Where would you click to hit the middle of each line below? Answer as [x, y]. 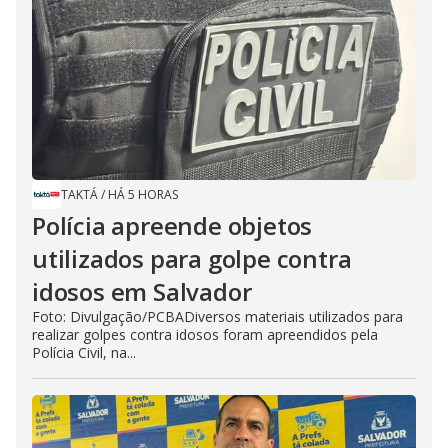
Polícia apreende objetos [172, 225]
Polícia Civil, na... [84, 352]
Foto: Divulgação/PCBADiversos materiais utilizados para [217, 316]
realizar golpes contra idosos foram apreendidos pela [205, 334]
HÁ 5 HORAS [143, 194]
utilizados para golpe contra [192, 258]
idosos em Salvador [142, 291]
